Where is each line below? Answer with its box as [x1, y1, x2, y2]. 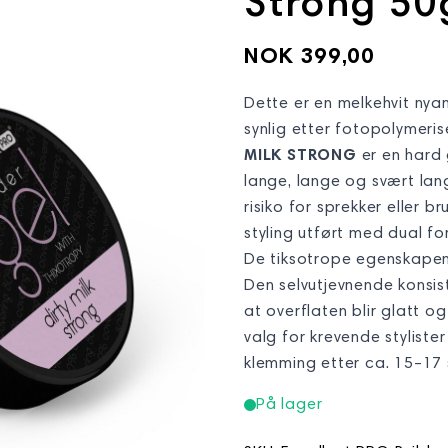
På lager [256, 397, 323, 413]
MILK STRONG [244, 148, 357, 164]
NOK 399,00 [244, 47, 375, 69]
